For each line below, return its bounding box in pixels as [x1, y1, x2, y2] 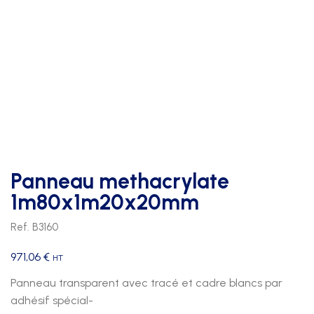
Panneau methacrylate [11, 168, 229, 195]
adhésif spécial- [11, 294, 93, 308]
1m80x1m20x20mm [11, 189, 199, 216]
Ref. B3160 [11, 221, 58, 234]
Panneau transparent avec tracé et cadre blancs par [11, 276, 282, 290]
